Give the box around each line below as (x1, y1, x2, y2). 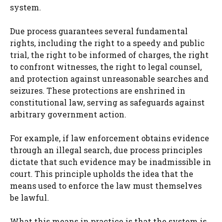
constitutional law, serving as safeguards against (10, 97, 205, 108)
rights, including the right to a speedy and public (10, 38, 205, 49)
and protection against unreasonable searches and (10, 73, 209, 84)
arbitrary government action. (10, 109, 126, 120)
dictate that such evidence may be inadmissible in (10, 157, 211, 167)
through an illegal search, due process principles (10, 145, 202, 156)
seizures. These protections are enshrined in (10, 85, 185, 96)
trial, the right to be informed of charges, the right (10, 50, 209, 60)
